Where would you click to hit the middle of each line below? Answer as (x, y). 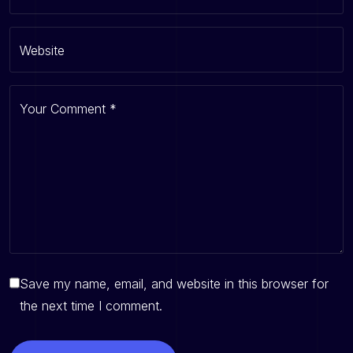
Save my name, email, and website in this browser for (174, 283)
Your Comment (65, 109)
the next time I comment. (91, 305)
